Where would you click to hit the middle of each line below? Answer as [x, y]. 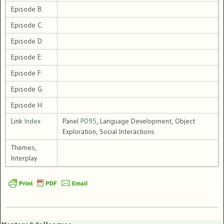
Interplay [24, 158]
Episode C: [27, 25]
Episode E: [27, 57]
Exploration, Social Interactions [108, 132]
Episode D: [27, 41]
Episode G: [27, 89]
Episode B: [27, 9]
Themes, [24, 148]
